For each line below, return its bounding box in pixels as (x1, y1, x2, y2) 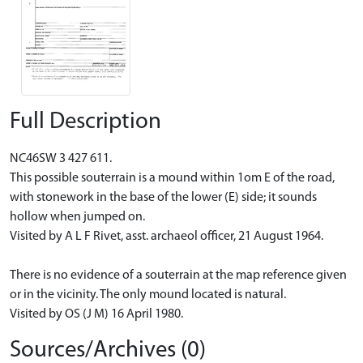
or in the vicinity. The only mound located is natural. (10, 288, 286, 301)
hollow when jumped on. (10, 210, 145, 224)
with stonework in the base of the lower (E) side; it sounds (10, 190, 317, 204)
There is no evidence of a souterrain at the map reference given (10, 268, 347, 282)
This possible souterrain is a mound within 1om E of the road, (10, 171, 335, 185)
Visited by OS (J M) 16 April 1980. (10, 307, 183, 321)
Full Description (10, 109, 161, 134)
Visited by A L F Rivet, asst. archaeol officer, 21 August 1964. (10, 229, 323, 243)
